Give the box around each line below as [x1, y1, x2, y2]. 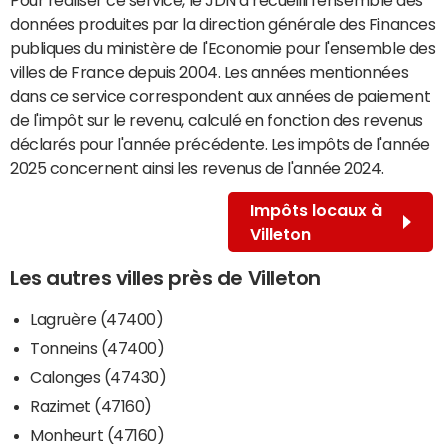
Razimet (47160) [30, 397, 152, 414]
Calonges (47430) [30, 368, 167, 385]
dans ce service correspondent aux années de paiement [10, 87, 431, 104]
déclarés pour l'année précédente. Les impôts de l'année [10, 135, 430, 152]
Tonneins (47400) [30, 339, 165, 356]
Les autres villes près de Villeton [10, 267, 321, 288]
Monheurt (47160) [30, 426, 165, 443]
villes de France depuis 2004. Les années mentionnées [10, 63, 409, 80]
